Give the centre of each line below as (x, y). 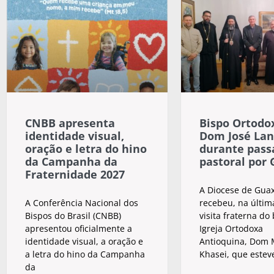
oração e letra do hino (86, 148)
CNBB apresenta (70, 123)
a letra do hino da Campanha (85, 254)
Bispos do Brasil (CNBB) (73, 215)
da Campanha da (71, 161)
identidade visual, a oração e (84, 241)
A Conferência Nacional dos (82, 202)
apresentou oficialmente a (79, 228)
